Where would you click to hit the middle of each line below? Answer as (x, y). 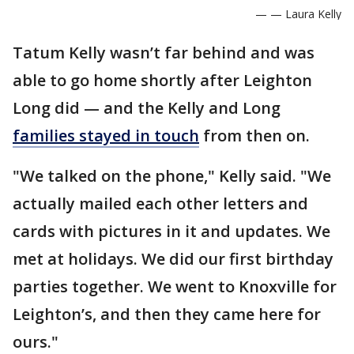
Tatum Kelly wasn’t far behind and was (164, 53)
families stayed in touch (106, 136)
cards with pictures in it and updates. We (171, 232)
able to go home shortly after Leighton (162, 81)
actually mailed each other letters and (160, 204)
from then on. (254, 136)
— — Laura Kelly (298, 14)
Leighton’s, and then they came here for (167, 314)
